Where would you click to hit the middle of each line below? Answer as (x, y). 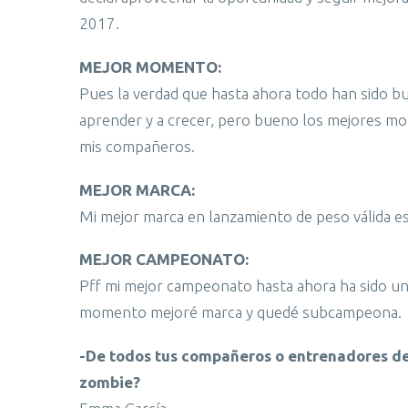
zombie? (110, 382)
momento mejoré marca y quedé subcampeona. (240, 312)
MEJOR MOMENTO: (150, 66)
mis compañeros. (137, 146)
